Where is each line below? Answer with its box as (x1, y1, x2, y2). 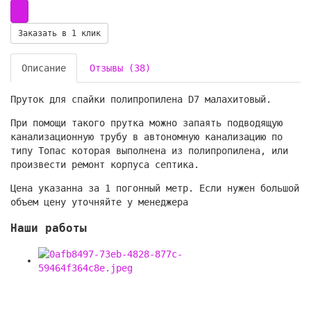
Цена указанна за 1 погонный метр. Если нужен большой (10, 182, 299, 194)
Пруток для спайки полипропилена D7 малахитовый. (10, 93, 271, 105)
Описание (22, 62, 66, 74)
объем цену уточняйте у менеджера (10, 196, 188, 208)
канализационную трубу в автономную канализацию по (10, 131, 283, 142)
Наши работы (10, 221, 87, 235)
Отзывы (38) (90, 62, 151, 74)
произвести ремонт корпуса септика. (10, 158, 199, 170)
